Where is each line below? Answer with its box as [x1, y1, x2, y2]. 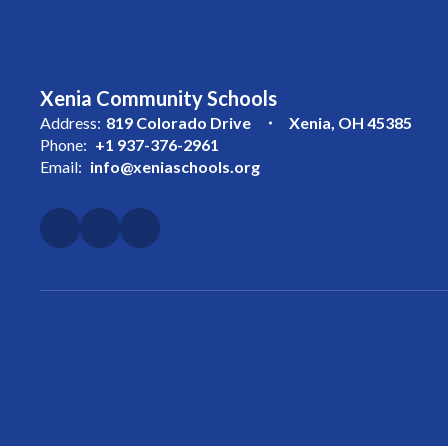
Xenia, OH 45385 [289, 113, 412, 132]
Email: [40, 157, 82, 176]
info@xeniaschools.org [90, 157, 260, 176]
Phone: [40, 135, 87, 154]
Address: [40, 113, 101, 132]
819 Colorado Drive [106, 113, 251, 132]
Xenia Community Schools [40, 86, 277, 110]
